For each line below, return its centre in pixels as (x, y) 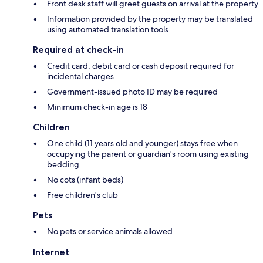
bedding (63, 164)
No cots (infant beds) (85, 179)
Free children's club (82, 195)
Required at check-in (78, 49)
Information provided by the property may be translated (150, 18)
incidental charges (80, 76)
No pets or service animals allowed (110, 231)
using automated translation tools (108, 29)
